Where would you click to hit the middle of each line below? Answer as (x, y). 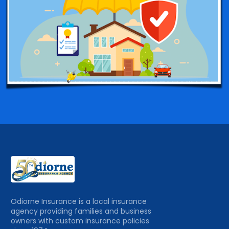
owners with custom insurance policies (80, 221)
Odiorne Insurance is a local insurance (79, 202)
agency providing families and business (81, 211)
